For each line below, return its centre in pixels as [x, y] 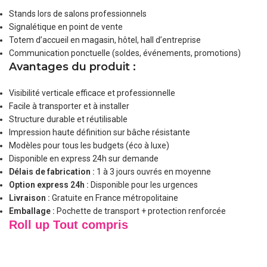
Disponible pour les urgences [144, 185]
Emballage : [32, 211]
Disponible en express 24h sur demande [84, 159]
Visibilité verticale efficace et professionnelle [92, 93]
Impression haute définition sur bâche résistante [100, 132]
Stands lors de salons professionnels [78, 14]
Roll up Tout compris [69, 225]
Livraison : [30, 198]
